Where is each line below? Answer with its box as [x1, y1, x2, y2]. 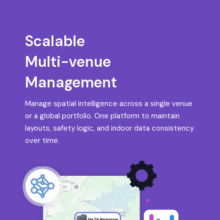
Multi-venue [25, 52, 111, 71]
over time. [25, 135, 60, 145]
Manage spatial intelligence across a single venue [25, 98, 193, 109]
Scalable [25, 31, 85, 51]
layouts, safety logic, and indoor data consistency [25, 123, 194, 133]
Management [25, 72, 117, 92]
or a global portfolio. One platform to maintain [25, 110, 180, 121]
